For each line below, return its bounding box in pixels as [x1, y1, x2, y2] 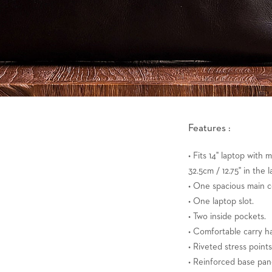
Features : [188, 123, 231, 134]
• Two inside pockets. [188, 211, 267, 221]
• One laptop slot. [188, 196, 254, 206]
